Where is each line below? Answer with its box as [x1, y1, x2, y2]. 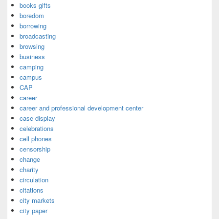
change [20, 154, 40, 164]
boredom [20, 11, 44, 20]
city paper [20, 206, 47, 215]
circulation [20, 175, 48, 184]
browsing [20, 42, 44, 51]
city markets [20, 196, 55, 205]
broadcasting [20, 31, 56, 41]
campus [20, 72, 42, 82]
